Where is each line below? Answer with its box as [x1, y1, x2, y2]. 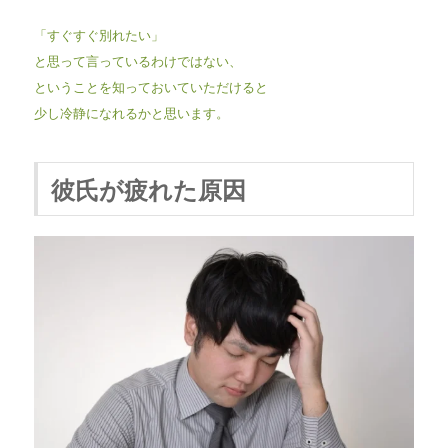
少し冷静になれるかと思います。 [33, 102, 229, 122]
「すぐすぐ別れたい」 [33, 24, 164, 44]
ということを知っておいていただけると [33, 76, 268, 96]
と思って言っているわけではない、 [33, 50, 242, 70]
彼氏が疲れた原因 [50, 171, 246, 206]
